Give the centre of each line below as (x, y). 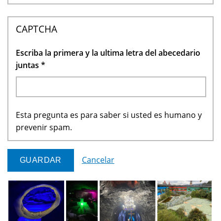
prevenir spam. (44, 128)
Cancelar (98, 160)
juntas (28, 65)
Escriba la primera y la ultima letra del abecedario (108, 53)
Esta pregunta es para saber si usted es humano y (109, 115)
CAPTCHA (36, 29)
